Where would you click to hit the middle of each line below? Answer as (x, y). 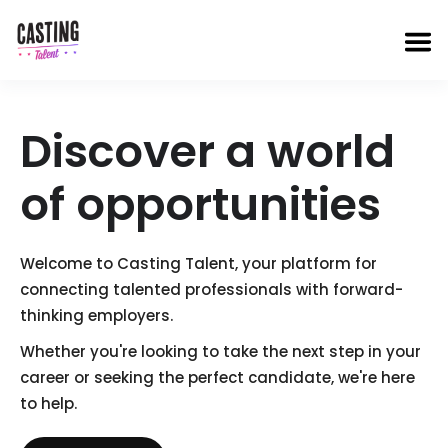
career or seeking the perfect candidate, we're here (217, 377)
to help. (48, 403)
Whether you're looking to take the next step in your (220, 351)
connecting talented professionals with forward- (211, 289)
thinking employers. (96, 315)
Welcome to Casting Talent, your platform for (198, 263)
